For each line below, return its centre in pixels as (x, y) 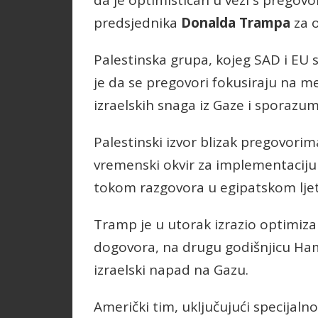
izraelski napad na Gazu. (171, 270)
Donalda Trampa (236, 23)
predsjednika (137, 23)
